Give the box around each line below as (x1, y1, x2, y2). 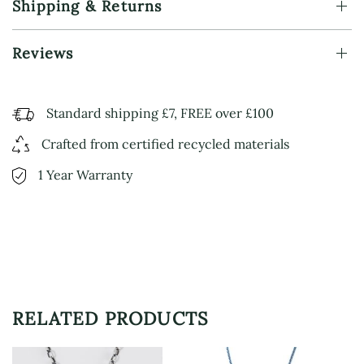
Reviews (12, 43, 74, 63)
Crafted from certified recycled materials (41, 135, 289, 152)
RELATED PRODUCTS (12, 307, 209, 331)
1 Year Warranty (38, 167, 132, 184)
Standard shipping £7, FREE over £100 (46, 104, 274, 121)
